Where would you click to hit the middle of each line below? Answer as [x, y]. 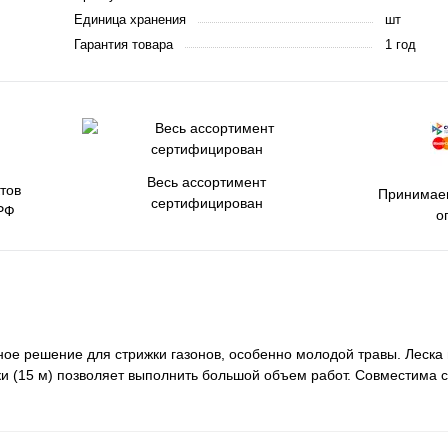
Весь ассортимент [206, 182]
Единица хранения [130, 19]
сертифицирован [206, 203]
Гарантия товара [123, 44]
